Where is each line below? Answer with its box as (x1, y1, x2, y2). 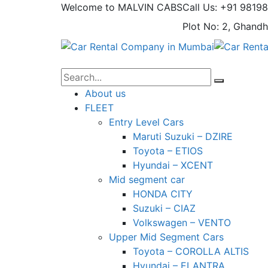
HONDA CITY (133, 187, 193, 200)
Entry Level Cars (109, 115, 184, 128)
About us (85, 87, 126, 99)
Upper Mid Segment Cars (109, 230, 224, 243)
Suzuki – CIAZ (133, 202, 196, 214)
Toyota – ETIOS (133, 144, 203, 157)
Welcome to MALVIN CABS (61, 1, 182, 13)
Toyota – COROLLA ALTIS (133, 245, 249, 257)
